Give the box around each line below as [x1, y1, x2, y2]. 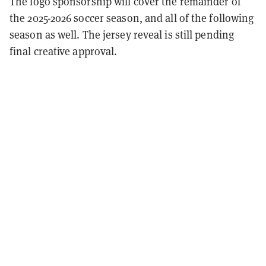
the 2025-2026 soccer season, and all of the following [9, 10, 254, 25]
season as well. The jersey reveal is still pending [9, 27, 235, 42]
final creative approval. [9, 43, 118, 58]
